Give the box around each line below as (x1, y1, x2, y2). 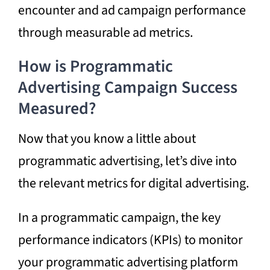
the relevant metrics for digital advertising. (17, 173, 249, 193)
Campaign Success (104, 75, 237, 99)
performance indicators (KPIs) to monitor (17, 230, 243, 250)
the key (180, 207, 221, 227)
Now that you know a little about (17, 128, 196, 148)
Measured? (17, 96, 96, 121)
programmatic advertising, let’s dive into (17, 151, 237, 171)
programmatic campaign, (40, 207, 181, 227)
